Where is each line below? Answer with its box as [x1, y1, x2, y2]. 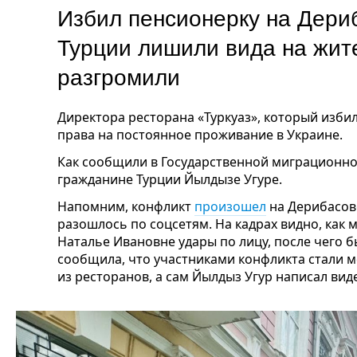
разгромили [57, 60, 199, 92]
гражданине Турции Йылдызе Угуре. [57, 171, 282, 188]
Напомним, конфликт [57, 198, 194, 215]
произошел [194, 198, 266, 215]
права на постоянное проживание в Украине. [57, 126, 343, 143]
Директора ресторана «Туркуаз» [57, 108, 257, 126]
